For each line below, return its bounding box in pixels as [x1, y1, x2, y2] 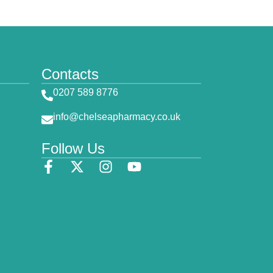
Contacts [41, 65, 99, 82]
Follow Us [41, 140, 105, 157]
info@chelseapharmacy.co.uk [53, 111, 181, 122]
